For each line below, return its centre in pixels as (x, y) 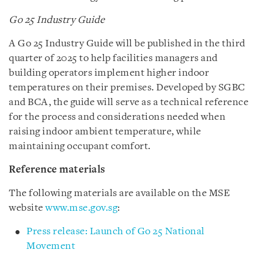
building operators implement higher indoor (109, 73)
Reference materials (57, 170)
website (27, 208)
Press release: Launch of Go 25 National (116, 232)
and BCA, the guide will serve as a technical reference (129, 102)
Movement (51, 246)
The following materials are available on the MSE (119, 193)
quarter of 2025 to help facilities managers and (113, 58)
